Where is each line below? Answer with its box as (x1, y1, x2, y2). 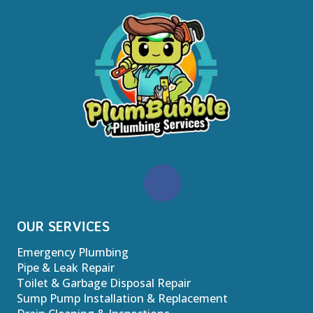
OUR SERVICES (17, 217, 110, 235)
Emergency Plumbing (17, 244, 129, 260)
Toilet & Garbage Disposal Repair (17, 275, 191, 291)
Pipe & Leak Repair (17, 259, 115, 275)
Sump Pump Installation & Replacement (17, 290, 228, 306)
